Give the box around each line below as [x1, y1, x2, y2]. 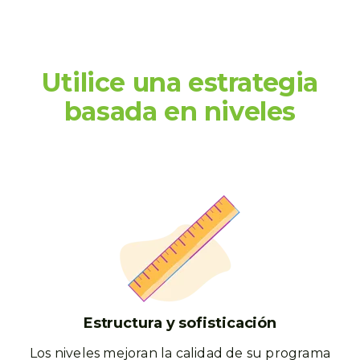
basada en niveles [63, 96, 297, 127]
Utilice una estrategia [41, 67, 319, 98]
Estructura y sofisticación [83, 314, 277, 332]
